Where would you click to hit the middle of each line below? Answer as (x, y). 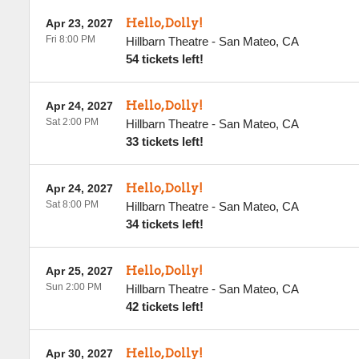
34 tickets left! (164, 224)
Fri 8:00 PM (70, 39)
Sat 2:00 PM (72, 122)
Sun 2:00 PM (73, 287)
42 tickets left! (164, 307)
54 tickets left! (164, 59)
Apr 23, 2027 (79, 23)
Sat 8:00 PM (72, 204)
